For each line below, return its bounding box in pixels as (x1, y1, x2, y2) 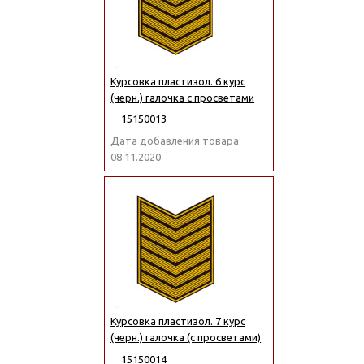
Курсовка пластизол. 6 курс (110, 75, 246, 87)
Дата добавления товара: (110, 134, 242, 146)
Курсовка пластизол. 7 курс (110, 315, 246, 327)
